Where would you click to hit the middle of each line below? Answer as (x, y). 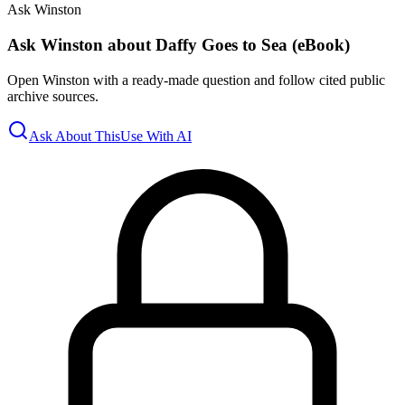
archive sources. (53, 96)
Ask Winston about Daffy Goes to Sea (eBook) (179, 44)
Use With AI (156, 136)
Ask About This (75, 136)
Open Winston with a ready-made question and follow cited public (196, 80)
